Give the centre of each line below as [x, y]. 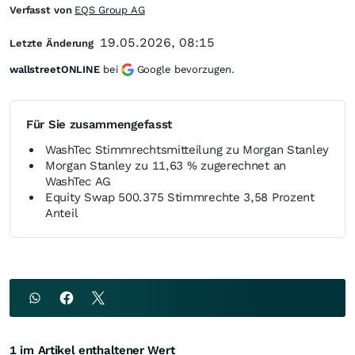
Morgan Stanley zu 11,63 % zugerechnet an [166, 166]
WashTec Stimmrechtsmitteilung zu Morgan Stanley [187, 150]
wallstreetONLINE [55, 69]
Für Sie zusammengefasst [99, 124]
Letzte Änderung [52, 43]
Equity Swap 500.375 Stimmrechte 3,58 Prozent [180, 197]
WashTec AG [78, 181]
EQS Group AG [110, 10]
